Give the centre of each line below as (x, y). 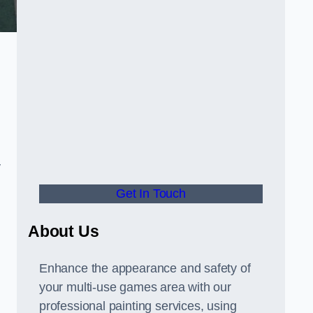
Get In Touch (151, 194)
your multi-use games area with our (135, 287)
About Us (64, 231)
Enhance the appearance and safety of (145, 268)
